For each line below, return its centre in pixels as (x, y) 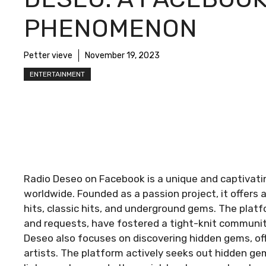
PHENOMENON (110, 28)
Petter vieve (48, 55)
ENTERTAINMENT (57, 74)
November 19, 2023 (122, 55)
